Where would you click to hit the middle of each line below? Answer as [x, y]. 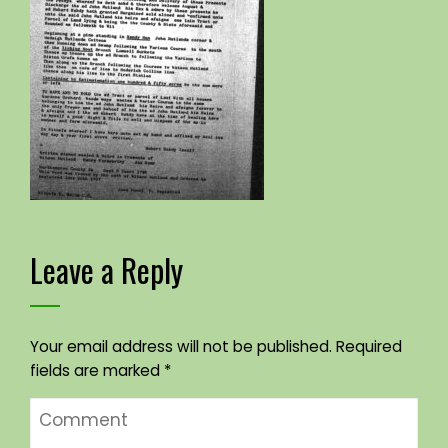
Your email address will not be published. [181, 346]
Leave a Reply [106, 269]
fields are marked [97, 370]
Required [369, 346]
